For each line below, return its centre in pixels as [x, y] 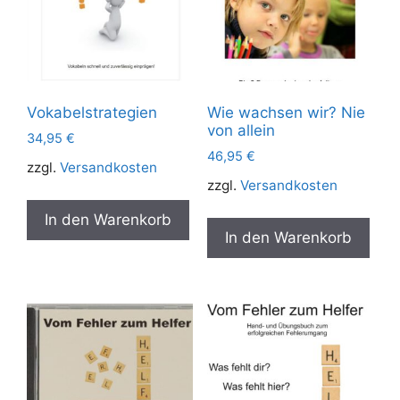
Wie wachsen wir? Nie [286, 113]
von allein [241, 131]
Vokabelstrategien [92, 113]
